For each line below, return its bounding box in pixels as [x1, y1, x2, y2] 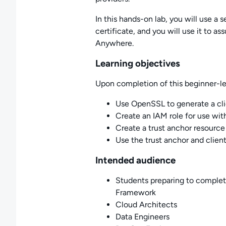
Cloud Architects [115, 200, 177, 209]
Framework [115, 188, 156, 197]
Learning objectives [95, 58, 180, 69]
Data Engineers [115, 212, 169, 221]
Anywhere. [95, 38, 134, 48]
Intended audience [95, 154, 176, 166]
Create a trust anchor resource [115, 123, 225, 133]
